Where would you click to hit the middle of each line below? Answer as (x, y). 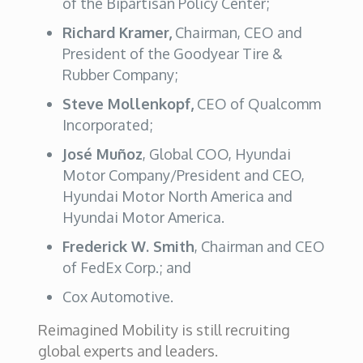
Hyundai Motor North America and (177, 196)
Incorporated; (109, 125)
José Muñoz (102, 154)
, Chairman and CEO (259, 246)
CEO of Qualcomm (257, 104)
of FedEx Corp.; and (126, 267)
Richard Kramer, (117, 32)
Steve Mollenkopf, (128, 104)
